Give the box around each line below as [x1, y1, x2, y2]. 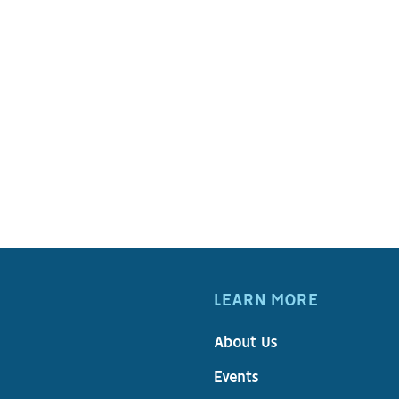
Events [214, 370, 260, 387]
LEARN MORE [214, 292, 319, 311]
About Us [214, 335, 279, 353]
